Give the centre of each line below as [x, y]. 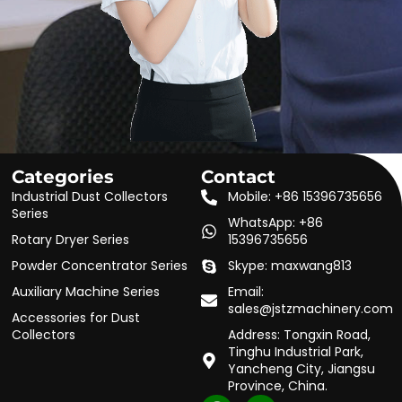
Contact [238, 177]
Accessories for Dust [76, 318]
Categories [63, 177]
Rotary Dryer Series [71, 240]
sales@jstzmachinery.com [310, 309]
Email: [245, 292]
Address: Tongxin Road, [299, 335]
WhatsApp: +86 [275, 223]
